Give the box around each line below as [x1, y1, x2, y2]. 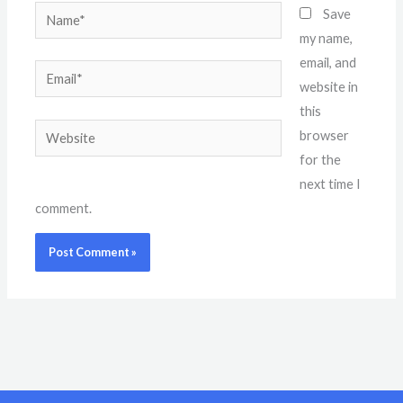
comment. [35, 200, 93, 216]
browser [299, 127, 349, 143]
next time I [299, 175, 361, 192]
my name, [299, 30, 353, 46]
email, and [299, 54, 356, 70]
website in [299, 78, 358, 94]
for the [299, 151, 341, 167]
